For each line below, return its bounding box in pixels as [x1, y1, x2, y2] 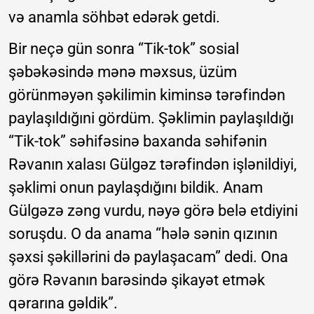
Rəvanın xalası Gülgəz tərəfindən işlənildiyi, [8, 155, 296, 173]
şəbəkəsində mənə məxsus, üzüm [8, 62, 237, 81]
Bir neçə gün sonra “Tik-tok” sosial [8, 39, 239, 57]
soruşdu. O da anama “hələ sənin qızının [8, 224, 278, 243]
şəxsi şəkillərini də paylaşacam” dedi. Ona [8, 247, 288, 266]
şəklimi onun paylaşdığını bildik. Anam [8, 178, 263, 196]
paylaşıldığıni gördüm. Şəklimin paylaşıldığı [8, 109, 294, 127]
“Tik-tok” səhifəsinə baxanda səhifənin [8, 132, 267, 150]
